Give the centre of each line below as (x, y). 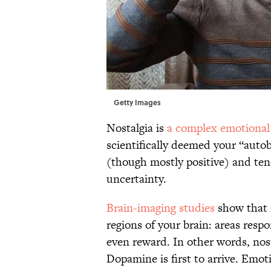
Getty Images (137, 102)
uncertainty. (136, 178)
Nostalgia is (137, 128)
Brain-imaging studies (161, 207)
